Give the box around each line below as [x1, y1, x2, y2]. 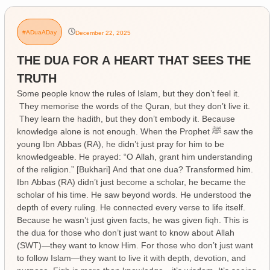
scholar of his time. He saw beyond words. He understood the [16, 189, 251, 199]
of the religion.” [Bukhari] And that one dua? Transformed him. [16, 164, 253, 174]
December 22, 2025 [75, 29, 131, 36]
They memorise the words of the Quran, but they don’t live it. [16, 101, 250, 111]
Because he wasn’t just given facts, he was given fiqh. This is [16, 215, 248, 225]
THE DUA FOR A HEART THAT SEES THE [16, 53, 251, 67]
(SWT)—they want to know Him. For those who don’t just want [16, 240, 253, 250]
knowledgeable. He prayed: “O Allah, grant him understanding [16, 151, 253, 162]
